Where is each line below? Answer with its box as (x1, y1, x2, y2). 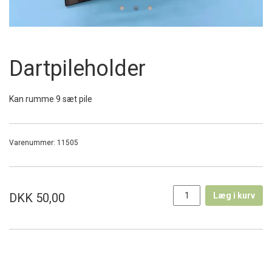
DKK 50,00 (9, 191, 65, 205)
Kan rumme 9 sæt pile (9, 94, 92, 104)
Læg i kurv (213, 191, 255, 200)
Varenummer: (9, 138, 57, 147)
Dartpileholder (9, 56, 146, 81)
